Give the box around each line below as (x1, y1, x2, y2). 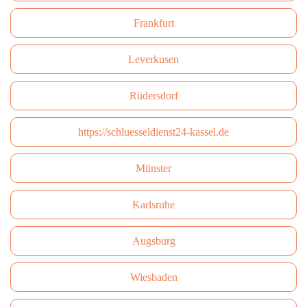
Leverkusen (128, 53, 179, 65)
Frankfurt (133, 17, 174, 29)
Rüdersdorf (129, 90, 178, 101)
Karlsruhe (132, 199, 175, 210)
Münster (136, 162, 171, 174)
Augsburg (132, 235, 175, 247)
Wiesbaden (130, 271, 177, 283)
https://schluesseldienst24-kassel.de (78, 126, 229, 138)
